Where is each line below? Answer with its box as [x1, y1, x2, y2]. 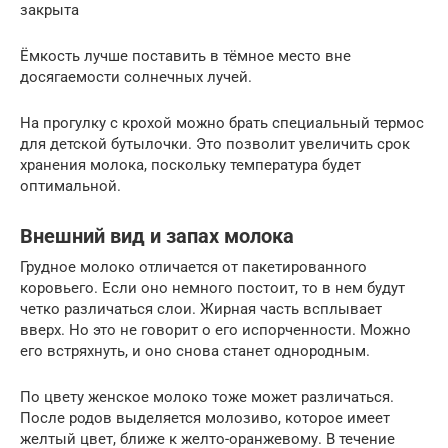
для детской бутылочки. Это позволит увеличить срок [20, 135, 410, 154]
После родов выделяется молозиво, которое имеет [20, 409, 390, 428]
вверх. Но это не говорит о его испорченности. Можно [20, 321, 411, 340]
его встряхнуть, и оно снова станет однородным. [20, 342, 370, 361]
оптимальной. [20, 177, 121, 196]
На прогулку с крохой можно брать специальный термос [20, 114, 424, 133]
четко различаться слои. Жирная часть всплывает [20, 300, 382, 319]
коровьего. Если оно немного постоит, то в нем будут [20, 279, 405, 298]
